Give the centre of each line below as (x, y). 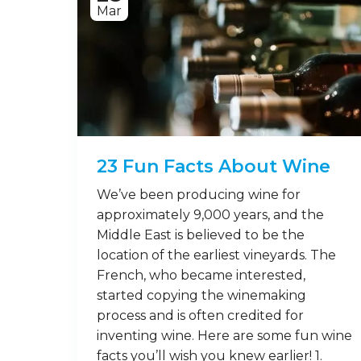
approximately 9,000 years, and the (210, 214)
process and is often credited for (200, 315)
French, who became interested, (201, 275)
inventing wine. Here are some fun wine (224, 335)
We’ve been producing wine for (199, 194)
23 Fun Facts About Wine (214, 166)
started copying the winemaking (201, 295)
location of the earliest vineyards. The (216, 255)
